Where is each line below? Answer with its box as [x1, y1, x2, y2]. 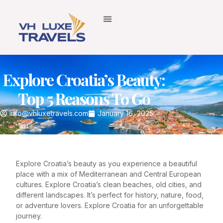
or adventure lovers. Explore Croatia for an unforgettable [16, 201, 204, 210]
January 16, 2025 [98, 109, 153, 118]
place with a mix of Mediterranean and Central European [16, 169, 201, 178]
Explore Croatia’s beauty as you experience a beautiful [16, 159, 197, 168]
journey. [16, 211, 42, 220]
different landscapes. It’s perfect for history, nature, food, [16, 190, 204, 199]
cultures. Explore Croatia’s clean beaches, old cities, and [16, 180, 202, 189]
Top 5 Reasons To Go [17, 88, 150, 110]
